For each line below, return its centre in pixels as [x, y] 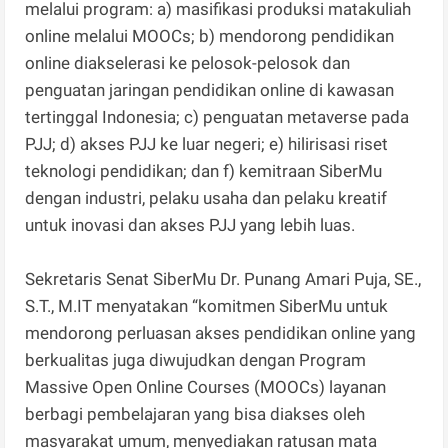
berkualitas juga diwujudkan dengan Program [196, 360]
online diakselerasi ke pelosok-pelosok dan [188, 63]
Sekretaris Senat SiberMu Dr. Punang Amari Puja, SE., [223, 279]
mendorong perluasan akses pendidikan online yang [221, 333]
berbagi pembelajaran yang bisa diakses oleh [195, 414]
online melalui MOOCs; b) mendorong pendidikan [210, 36]
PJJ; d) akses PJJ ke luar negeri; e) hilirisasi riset [207, 144]
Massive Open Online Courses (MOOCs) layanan [206, 387]
